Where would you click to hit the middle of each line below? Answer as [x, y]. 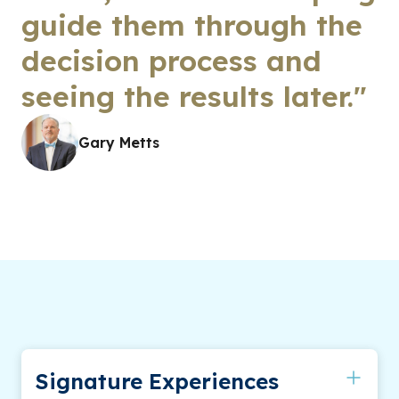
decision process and [171, 60]
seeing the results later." [194, 96]
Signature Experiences [157, 381]
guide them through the [192, 24]
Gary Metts [119, 142]
